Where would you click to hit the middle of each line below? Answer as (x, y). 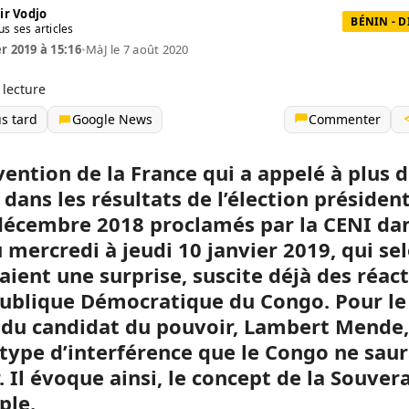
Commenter (345, 119)
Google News (112, 119)
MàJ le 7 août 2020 (137, 49)
